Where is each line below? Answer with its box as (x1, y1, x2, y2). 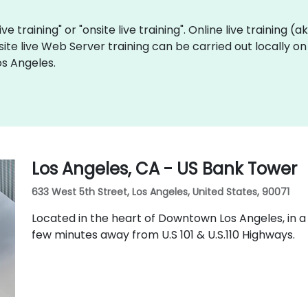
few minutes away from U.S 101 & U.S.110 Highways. (31, 226, 295, 243)
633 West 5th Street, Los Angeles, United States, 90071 (31, 184, 289, 199)
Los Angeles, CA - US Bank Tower (31, 157, 297, 180)
